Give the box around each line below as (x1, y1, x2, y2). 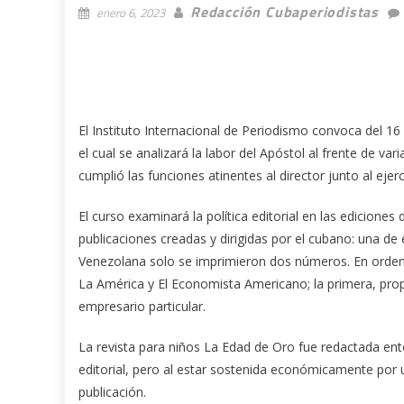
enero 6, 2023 (96, 3, 165, 22)
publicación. (78, 382, 146, 400)
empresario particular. (78, 297, 206, 315)
